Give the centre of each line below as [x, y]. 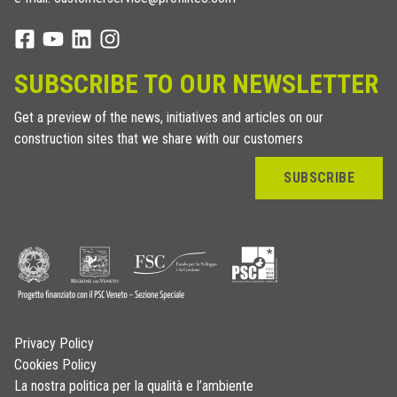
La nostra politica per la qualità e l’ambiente [134, 385]
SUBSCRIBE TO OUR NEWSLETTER [196, 83]
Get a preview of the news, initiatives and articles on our [169, 117]
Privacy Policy [54, 343]
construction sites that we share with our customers [159, 138]
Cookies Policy [55, 364]
